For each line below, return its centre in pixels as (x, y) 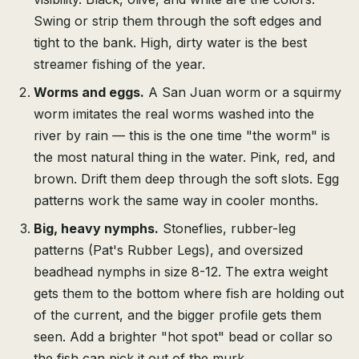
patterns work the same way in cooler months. (176, 201)
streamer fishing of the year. (119, 65)
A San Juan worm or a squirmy (243, 93)
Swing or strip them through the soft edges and (177, 21)
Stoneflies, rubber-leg (227, 229)
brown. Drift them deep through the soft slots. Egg (186, 179)
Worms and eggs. (89, 93)
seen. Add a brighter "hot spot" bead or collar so (183, 337)
